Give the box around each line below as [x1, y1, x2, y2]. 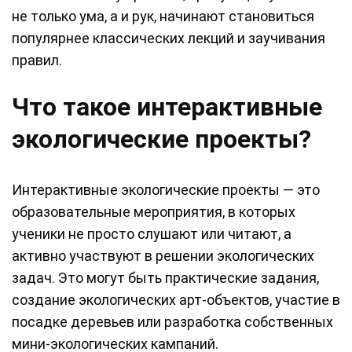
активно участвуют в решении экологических [12, 247, 314, 265]
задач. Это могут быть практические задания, [12, 269, 319, 287]
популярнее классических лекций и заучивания [12, 30, 325, 47]
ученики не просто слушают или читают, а [12, 225, 291, 243]
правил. [12, 52, 62, 69]
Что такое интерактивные [12, 92, 322, 123]
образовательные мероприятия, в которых [12, 203, 295, 221]
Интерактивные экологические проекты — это [12, 181, 320, 199]
